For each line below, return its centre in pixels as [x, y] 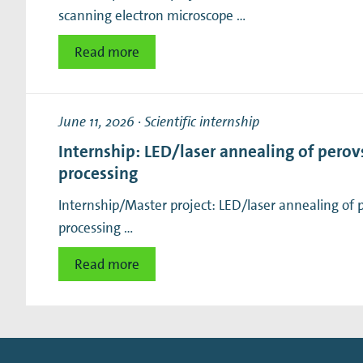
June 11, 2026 [96, 121]
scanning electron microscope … [152, 15]
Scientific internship [202, 121]
